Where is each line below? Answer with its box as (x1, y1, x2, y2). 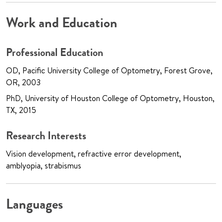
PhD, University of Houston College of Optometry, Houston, (6, 93, 215, 104)
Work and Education (6, 14, 117, 32)
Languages (6, 195, 63, 214)
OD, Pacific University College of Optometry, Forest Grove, (6, 65, 213, 76)
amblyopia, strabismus (6, 160, 81, 171)
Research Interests (6, 128, 86, 143)
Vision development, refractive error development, (6, 148, 181, 160)
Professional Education (6, 45, 103, 60)
